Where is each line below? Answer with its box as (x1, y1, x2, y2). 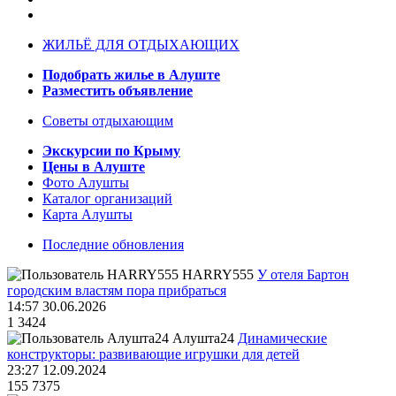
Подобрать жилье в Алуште (42, 67, 220, 83)
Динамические (238, 331, 327, 346)
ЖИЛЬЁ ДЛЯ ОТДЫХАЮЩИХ (42, 37, 240, 53)
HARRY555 (182, 267, 254, 283)
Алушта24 (172, 331, 234, 346)
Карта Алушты (42, 207, 133, 223)
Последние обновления (42, 237, 184, 253)
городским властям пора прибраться (7, 283, 226, 299)
